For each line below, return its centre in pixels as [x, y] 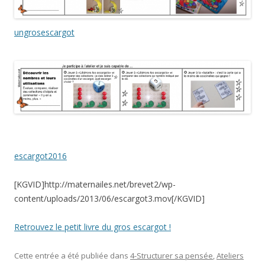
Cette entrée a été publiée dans [72, 255]
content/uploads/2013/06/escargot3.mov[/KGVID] [109, 198]
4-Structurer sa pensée [172, 255]
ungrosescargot [44, 32]
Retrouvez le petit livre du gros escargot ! [93, 227]
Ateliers [230, 255]
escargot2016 [41, 156]
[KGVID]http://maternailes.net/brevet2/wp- [95, 184]
